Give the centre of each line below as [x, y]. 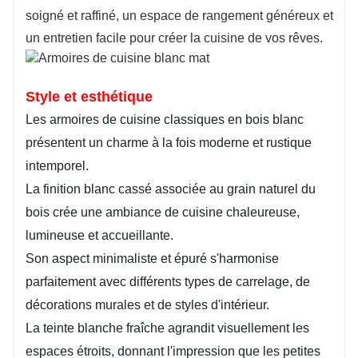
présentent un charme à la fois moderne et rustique [169, 143]
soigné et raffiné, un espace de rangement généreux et [179, 15]
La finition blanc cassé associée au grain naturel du [171, 189]
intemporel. [57, 166]
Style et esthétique [89, 97]
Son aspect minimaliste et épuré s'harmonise [152, 259]
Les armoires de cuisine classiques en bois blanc [165, 120]
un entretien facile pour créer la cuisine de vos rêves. [174, 38]
